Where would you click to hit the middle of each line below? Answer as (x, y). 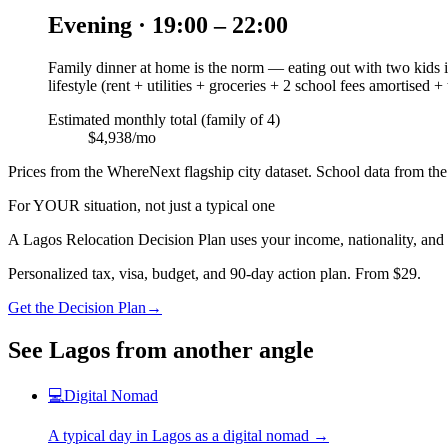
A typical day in (100, 435)
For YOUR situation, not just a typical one (141, 206)
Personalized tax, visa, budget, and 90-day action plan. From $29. (214, 274)
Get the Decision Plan (77, 308)
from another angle (212, 349)
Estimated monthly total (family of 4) (164, 120)
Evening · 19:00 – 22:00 (168, 25)
